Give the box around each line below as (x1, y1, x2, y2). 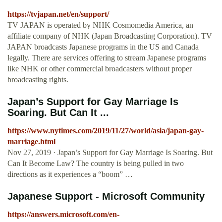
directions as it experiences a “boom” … (7, 170, 133, 179)
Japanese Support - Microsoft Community (7, 191, 205, 202)
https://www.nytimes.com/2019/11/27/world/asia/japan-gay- (7, 126, 204, 135)
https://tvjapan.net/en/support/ (7, 10, 109, 19)
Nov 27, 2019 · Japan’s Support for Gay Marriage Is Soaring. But (7, 148, 213, 157)
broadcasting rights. (7, 75, 68, 84)
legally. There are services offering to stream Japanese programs (7, 54, 206, 62)
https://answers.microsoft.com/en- (7, 210, 119, 219)
